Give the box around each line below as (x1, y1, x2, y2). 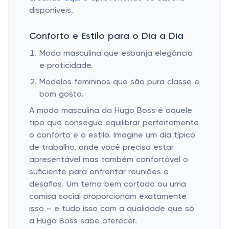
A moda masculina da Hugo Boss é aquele (29, 107, 192, 115)
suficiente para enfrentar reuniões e (29, 168, 169, 176)
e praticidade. (39, 62, 93, 70)
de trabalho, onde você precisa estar (29, 144, 174, 152)
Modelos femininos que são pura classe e (39, 78, 199, 86)
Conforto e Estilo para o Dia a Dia (29, 32, 184, 41)
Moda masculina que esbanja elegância (39, 50, 193, 58)
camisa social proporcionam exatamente (29, 193, 187, 201)
